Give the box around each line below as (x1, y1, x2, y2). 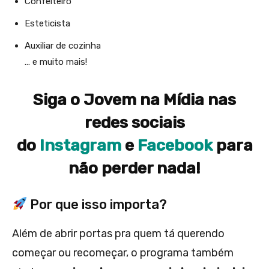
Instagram (39, 136, 125, 156)
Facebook (137, 136, 213, 156)
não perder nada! (68, 159, 201, 178)
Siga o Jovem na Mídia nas (33, 90, 236, 110)
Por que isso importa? (27, 196, 168, 213)
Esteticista (25, 18, 70, 29)
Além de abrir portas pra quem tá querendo (12, 227, 225, 241)
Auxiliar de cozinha (25, 40, 101, 52)
